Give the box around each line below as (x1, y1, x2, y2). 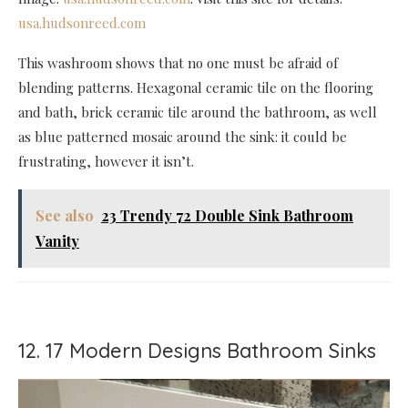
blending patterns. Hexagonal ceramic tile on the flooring (18, 78, 373, 97)
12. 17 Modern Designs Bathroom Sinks (18, 338, 376, 364)
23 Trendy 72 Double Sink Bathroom (101, 206, 353, 226)
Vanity (36, 231, 79, 251)
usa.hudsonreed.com (18, 14, 146, 33)
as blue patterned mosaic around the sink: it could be (18, 127, 347, 147)
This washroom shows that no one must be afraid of (18, 54, 338, 73)
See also (36, 206, 94, 226)
